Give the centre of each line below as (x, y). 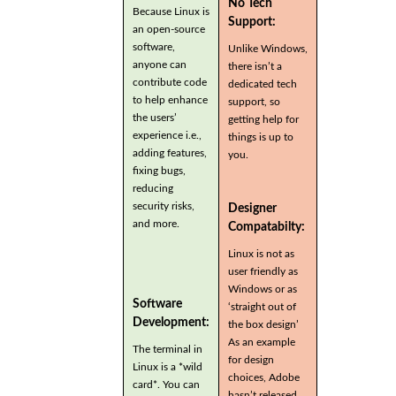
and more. (156, 223)
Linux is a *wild (168, 366)
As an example (262, 342)
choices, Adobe (264, 377)
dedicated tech (263, 84)
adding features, (170, 152)
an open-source (169, 29)
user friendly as (263, 271)
